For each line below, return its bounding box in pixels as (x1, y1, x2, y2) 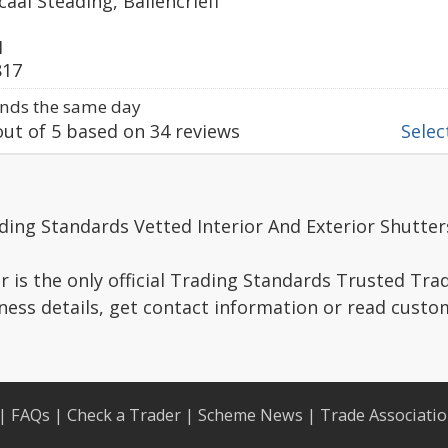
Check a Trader (67, 404, 181, 426)
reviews (170, 119, 240, 143)
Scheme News (198, 404, 303, 426)
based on (61, 119, 150, 143)
